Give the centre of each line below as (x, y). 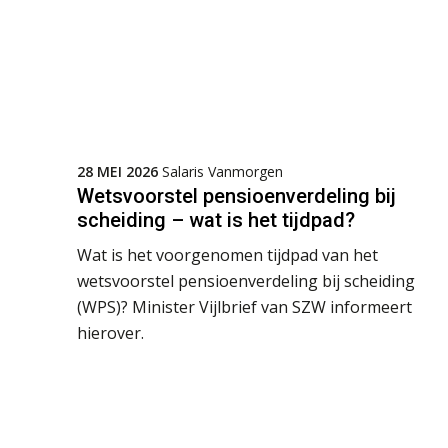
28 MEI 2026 (117, 172)
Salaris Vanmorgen (222, 172)
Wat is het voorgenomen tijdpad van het (227, 255)
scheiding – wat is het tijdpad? (216, 220)
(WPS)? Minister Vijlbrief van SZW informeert (244, 307)
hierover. (110, 333)
